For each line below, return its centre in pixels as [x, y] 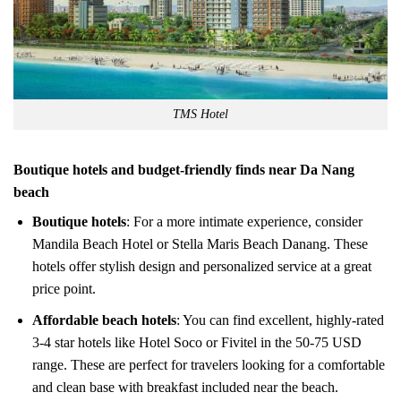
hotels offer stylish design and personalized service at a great [201, 267]
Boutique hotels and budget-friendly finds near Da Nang [184, 170]
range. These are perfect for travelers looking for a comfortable [208, 364]
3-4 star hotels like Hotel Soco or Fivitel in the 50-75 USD [196, 342]
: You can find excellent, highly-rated [280, 320]
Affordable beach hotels [104, 320]
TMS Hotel [200, 114]
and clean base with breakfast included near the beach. [185, 387]
